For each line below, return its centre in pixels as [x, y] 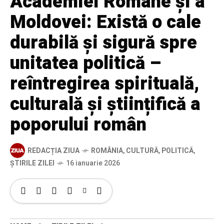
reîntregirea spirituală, [104, 84]
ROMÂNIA [107, 150]
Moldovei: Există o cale [105, 22]
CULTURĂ [142, 150]
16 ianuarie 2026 [93, 163]
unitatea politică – [85, 63]
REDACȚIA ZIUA [53, 150]
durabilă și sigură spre [103, 43]
